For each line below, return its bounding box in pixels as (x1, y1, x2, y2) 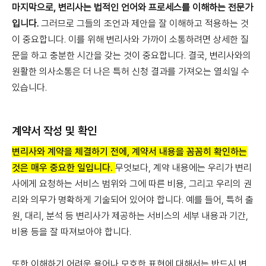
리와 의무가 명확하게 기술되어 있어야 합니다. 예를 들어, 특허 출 (12, 194, 254, 205)
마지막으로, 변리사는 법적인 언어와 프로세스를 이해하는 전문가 (12, 2, 253, 13)
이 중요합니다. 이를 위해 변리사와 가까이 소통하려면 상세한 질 (12, 34, 249, 45)
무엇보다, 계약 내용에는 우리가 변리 (115, 162, 252, 173)
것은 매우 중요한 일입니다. (12, 162, 115, 173)
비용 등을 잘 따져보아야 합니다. (12, 226, 131, 237)
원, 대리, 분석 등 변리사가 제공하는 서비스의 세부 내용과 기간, (12, 210, 248, 221)
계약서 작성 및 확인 (12, 124, 97, 138)
